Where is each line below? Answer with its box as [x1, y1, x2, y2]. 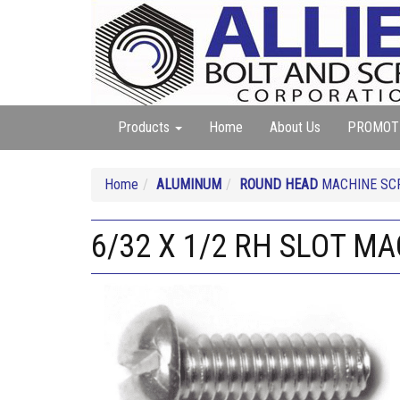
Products [118, 119, 173, 136]
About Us [270, 119, 321, 136]
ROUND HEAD [239, 176, 318, 193]
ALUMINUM [156, 176, 221, 193]
